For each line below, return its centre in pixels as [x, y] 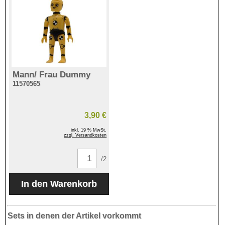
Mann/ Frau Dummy [51, 74]
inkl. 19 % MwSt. [89, 130]
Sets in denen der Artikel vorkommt [74, 215]
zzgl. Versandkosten [85, 135]
